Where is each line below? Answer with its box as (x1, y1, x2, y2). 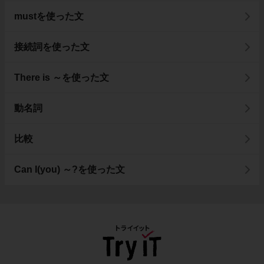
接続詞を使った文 (14, 41, 90, 52)
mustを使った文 (14, 11, 84, 21)
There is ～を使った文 (14, 72, 109, 82)
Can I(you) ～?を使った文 (14, 164, 125, 174)
